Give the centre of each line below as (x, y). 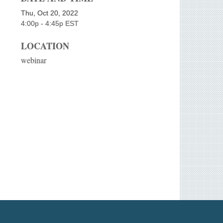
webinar (34, 60)
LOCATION (45, 46)
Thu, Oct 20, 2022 (50, 13)
